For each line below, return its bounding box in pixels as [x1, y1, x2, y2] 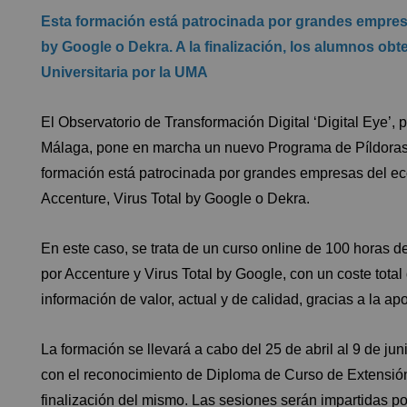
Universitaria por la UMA [41, 64, 208, 80]
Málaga [41, 139, 89, 155]
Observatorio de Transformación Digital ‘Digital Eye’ [58, 114, 392, 130]
